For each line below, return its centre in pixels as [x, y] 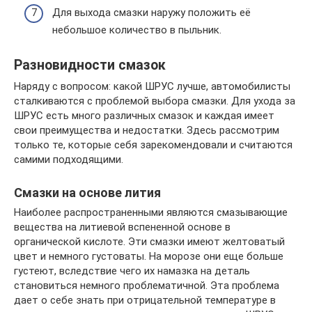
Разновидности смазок [90, 65]
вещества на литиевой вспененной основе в [122, 227]
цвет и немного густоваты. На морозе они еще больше [149, 256]
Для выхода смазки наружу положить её [151, 12]
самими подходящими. [69, 159]
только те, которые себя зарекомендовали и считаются [153, 145]
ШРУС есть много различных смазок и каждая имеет [144, 115]
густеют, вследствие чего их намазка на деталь [132, 271]
